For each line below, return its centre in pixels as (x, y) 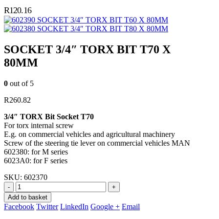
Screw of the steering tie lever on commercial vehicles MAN (97, 143)
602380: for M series (36, 152)
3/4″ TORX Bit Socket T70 (49, 117)
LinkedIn (74, 207)
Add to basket (28, 197)
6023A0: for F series (36, 161)
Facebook (19, 207)
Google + (105, 207)
